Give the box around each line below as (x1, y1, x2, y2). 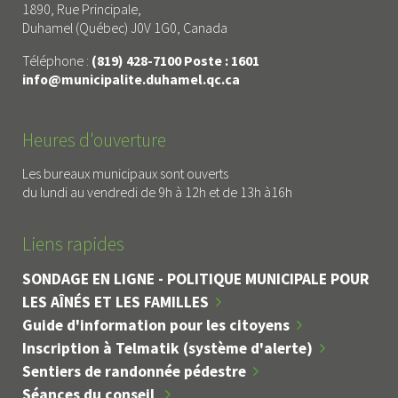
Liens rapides (22, 232, 124, 257)
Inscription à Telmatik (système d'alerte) (22, 338, 313, 359)
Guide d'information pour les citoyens (22, 315, 290, 336)
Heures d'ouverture (22, 127, 166, 152)
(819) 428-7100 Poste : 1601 (92, 51, 259, 69)
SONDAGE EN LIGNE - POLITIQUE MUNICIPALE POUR (22, 269, 370, 290)
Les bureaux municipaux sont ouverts (22, 163, 231, 182)
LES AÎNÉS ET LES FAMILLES (22, 292, 209, 313)
